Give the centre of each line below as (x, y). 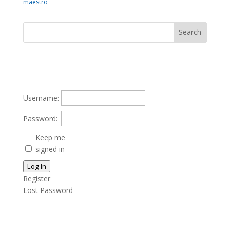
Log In (36, 166)
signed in (50, 149)
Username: (41, 98)
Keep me (50, 137)
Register (36, 178)
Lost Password (48, 190)
